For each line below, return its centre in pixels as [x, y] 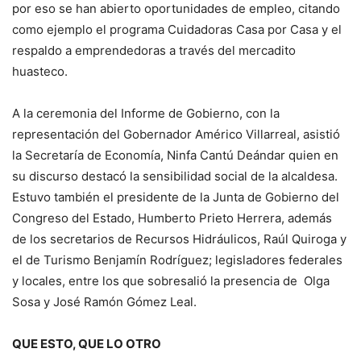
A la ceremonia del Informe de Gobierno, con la [146, 113]
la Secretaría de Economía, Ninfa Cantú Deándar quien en [175, 155]
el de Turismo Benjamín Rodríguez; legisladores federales [177, 259]
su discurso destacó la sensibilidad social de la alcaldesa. [175, 176]
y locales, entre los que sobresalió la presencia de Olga [171, 280]
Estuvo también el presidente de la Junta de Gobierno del [176, 197]
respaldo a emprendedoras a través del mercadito [154, 50]
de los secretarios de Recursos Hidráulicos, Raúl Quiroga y [179, 239]
